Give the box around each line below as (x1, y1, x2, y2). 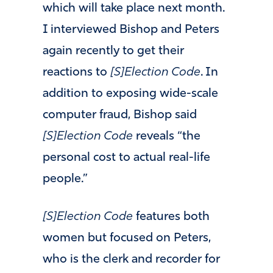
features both (133, 211, 210, 224)
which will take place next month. (43, 2, 225, 15)
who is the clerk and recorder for (43, 253, 220, 266)
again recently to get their (43, 45, 184, 58)
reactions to (43, 66, 110, 79)
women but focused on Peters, (43, 232, 211, 245)
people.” (43, 173, 88, 186)
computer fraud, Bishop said (43, 109, 197, 122)
